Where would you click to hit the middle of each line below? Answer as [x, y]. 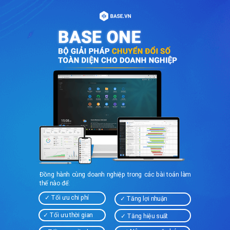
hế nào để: [55, 183]
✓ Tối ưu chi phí [68, 198]
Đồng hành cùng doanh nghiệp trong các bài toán [110, 175]
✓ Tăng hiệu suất [145, 216]
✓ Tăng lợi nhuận [144, 199]
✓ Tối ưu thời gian [68, 215]
